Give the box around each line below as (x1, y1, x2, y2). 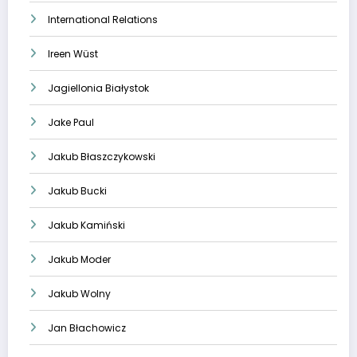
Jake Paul (48, 116, 94, 130)
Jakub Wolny (48, 287, 111, 301)
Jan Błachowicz (48, 321, 126, 335)
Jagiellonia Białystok (48, 81, 149, 96)
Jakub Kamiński (48, 218, 125, 233)
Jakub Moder (48, 253, 111, 267)
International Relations (48, 13, 158, 27)
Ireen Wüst (48, 47, 98, 61)
